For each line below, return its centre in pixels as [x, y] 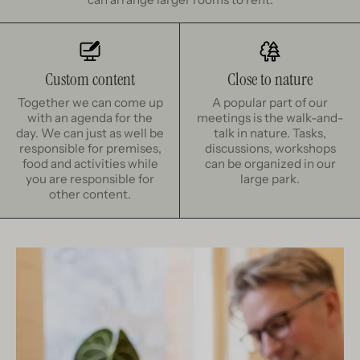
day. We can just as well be [90, 133]
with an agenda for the [90, 118]
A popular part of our [270, 103]
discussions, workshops [270, 149]
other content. [90, 194]
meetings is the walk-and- [270, 118]
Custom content [90, 80]
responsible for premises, [90, 149]
